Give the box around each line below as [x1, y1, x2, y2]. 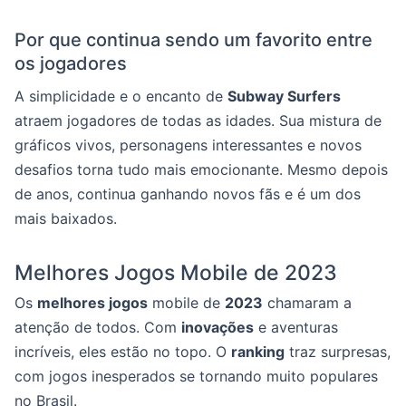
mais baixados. [14, 209, 117, 227]
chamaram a [263, 294, 352, 312]
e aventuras [254, 318, 338, 336]
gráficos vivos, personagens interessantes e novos [14, 136, 362, 154]
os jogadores [14, 53, 127, 74]
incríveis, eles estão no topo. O [14, 343, 231, 361]
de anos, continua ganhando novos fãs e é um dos [14, 185, 361, 203]
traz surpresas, [285, 343, 391, 361]
